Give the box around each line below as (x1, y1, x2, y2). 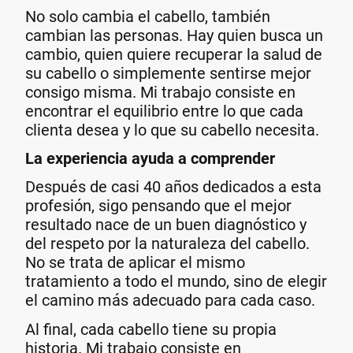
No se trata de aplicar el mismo (25, 253, 245, 273)
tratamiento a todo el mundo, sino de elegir (25, 272, 327, 292)
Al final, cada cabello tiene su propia (25, 319, 277, 339)
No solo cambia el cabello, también (25, 6, 270, 26)
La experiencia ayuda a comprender (25, 149, 275, 169)
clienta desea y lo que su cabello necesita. (25, 120, 319, 139)
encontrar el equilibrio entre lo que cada (25, 101, 303, 121)
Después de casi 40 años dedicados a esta (25, 177, 321, 197)
